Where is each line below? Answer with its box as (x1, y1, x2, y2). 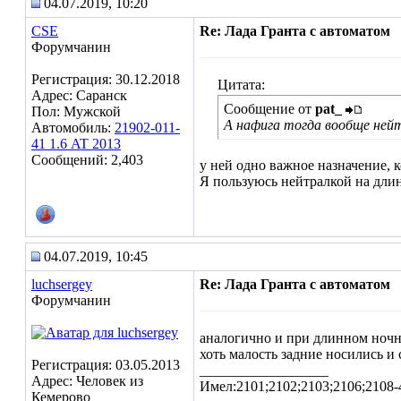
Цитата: (218, 77, 265, 92)
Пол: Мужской (31, 104, 121, 119)
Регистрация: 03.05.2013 (31, 357, 180, 372)
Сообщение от (224, 101, 315, 116)
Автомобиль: (31, 120, 115, 135)
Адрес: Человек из (31, 373, 143, 388)
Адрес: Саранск (31, 88, 127, 103)
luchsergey (31, 277, 92, 292)
